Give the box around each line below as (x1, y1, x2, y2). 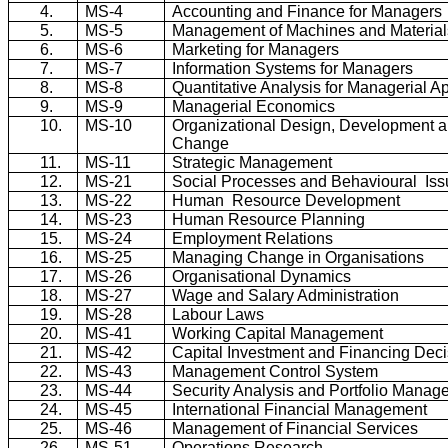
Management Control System (172, 362, 379, 380)
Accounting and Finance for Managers (172, 2, 443, 20)
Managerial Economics (172, 97, 336, 115)
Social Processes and (172, 172, 332, 190)
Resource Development (232, 191, 401, 209)
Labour (172, 305, 223, 323)
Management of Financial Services (172, 419, 419, 437)
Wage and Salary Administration (172, 286, 400, 304)
